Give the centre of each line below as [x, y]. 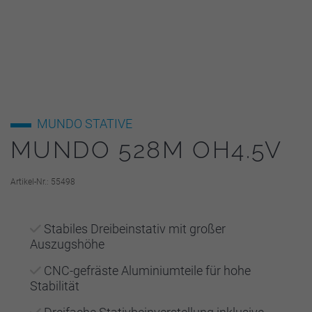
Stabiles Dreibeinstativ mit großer [135, 228]
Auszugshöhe [67, 244]
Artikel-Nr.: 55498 [43, 181]
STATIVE [109, 123]
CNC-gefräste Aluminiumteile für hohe [147, 270]
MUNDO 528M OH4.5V [147, 149]
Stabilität [55, 286]
